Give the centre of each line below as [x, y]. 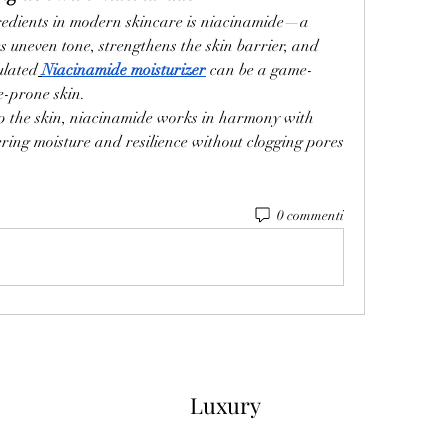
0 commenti [310, 215]
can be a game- [259, 70]
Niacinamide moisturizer [124, 70]
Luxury [225, 405]
